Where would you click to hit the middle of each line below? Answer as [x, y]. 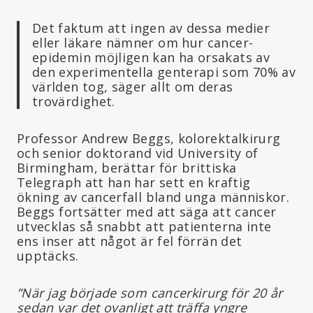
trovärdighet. [74, 101]
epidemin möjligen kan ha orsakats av [151, 57]
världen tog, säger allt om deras [133, 86]
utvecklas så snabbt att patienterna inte [144, 226]
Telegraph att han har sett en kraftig [134, 182]
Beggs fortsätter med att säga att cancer [147, 211]
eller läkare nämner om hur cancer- [143, 42]
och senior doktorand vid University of [138, 153]
